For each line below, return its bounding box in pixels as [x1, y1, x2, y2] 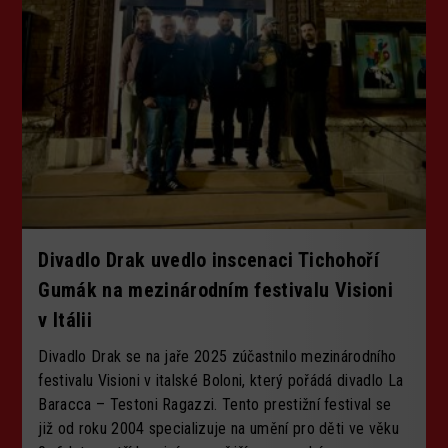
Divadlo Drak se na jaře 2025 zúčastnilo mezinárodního [38, 346, 397, 366]
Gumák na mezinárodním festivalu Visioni [38, 277, 393, 302]
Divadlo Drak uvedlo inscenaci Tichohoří [38, 247, 379, 272]
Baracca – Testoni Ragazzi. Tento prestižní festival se [38, 394, 392, 414]
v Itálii [38, 307, 92, 332]
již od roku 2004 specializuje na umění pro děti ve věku [38, 418, 400, 438]
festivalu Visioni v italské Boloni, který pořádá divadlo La [38, 370, 404, 390]
